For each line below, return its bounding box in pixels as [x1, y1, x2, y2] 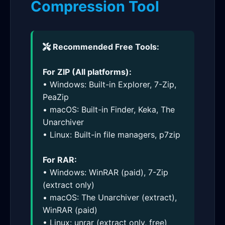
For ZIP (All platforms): [43, 67, 132, 77]
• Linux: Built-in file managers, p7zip [43, 130, 180, 140]
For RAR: [43, 155, 77, 165]
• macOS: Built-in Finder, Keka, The [43, 104, 175, 115]
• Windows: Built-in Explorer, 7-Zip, [43, 79, 176, 89]
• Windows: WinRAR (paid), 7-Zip [43, 167, 168, 177]
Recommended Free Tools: [51, 42, 159, 52]
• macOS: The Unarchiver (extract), [43, 192, 177, 202]
